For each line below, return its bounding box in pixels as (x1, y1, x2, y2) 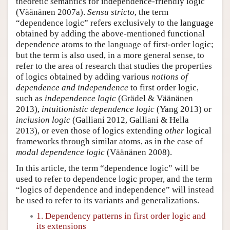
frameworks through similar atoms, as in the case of (16, 136, 203, 146)
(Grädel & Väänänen (116, 93, 193, 103)
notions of (151, 71, 188, 82)
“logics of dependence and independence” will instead (16, 184, 214, 195)
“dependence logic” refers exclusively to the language (16, 17, 214, 28)
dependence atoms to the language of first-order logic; (16, 39, 214, 49)
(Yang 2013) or (155, 104, 212, 114)
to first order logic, (128, 82, 199, 92)
